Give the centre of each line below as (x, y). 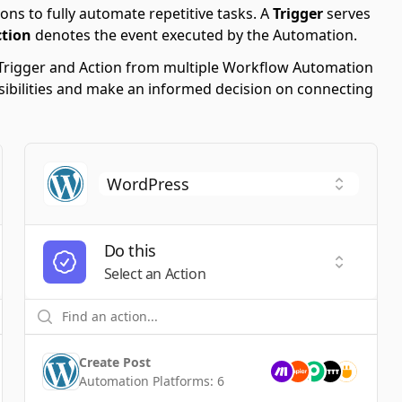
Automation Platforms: (148, 381)
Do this (130, 250)
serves (347, 13)
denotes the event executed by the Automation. (194, 35)
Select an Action (155, 274)
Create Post (114, 362)
